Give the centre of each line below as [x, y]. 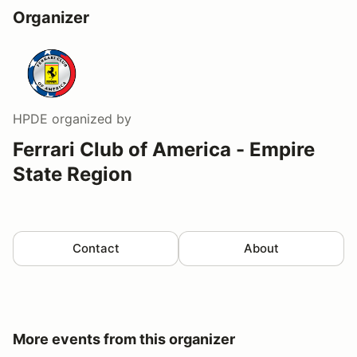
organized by [90, 118]
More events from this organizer [124, 339]
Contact [96, 248]
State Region [73, 174]
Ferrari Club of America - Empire [164, 149]
